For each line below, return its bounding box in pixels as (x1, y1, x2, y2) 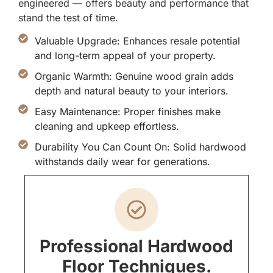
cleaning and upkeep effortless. (35, 120, 179, 133)
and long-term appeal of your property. (35, 49, 216, 62)
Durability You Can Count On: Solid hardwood (35, 141, 246, 154)
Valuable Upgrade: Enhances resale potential (35, 35, 240, 48)
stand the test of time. (18, 12, 118, 24)
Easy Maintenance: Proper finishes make (35, 105, 221, 118)
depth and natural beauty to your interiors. (35, 85, 229, 97)
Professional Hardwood (40, 236, 233, 257)
